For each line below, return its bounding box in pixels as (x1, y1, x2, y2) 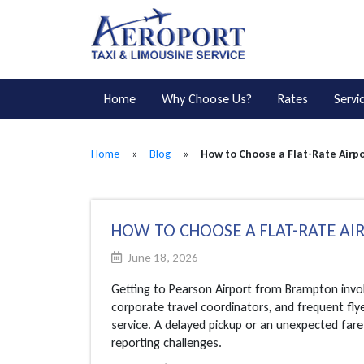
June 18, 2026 (125, 249, 198, 265)
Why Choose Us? (162, 90, 252, 106)
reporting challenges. (111, 334, 222, 350)
